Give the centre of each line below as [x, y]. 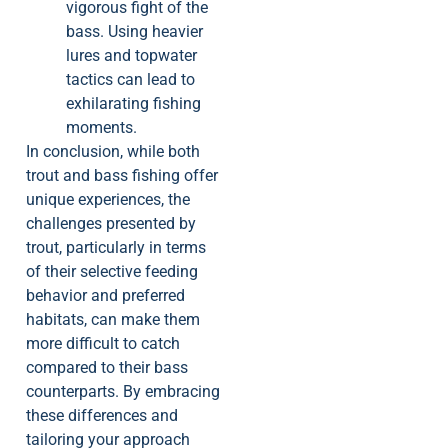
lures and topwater [131, 55]
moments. [101, 127]
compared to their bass [107, 367]
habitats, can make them [113, 319]
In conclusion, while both [113, 151]
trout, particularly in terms [116, 247]
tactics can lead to [130, 79]
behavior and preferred [105, 295]
